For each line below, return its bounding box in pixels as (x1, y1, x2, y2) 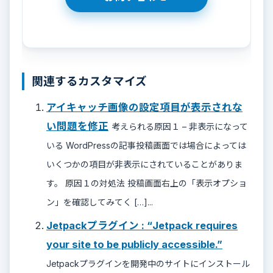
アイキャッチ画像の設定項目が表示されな (46, 101, 243, 114)
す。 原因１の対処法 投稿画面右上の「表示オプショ (46, 178, 247, 189)
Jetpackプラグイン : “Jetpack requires (46, 219, 238, 232)
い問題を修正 (46, 120, 108, 133)
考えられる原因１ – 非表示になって (112, 121, 248, 132)
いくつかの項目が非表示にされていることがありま (46, 159, 243, 170)
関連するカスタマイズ (32, 74, 147, 88)
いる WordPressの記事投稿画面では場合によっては (46, 140, 246, 151)
